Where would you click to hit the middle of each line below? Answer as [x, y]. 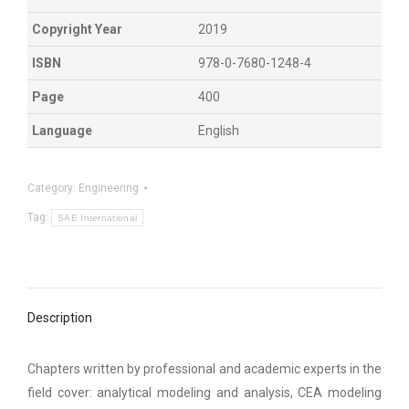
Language [62, 130]
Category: [53, 188]
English [219, 130]
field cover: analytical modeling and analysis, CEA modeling [204, 392]
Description [60, 317]
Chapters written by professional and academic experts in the [204, 368]
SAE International [98, 217]
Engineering [109, 188]
